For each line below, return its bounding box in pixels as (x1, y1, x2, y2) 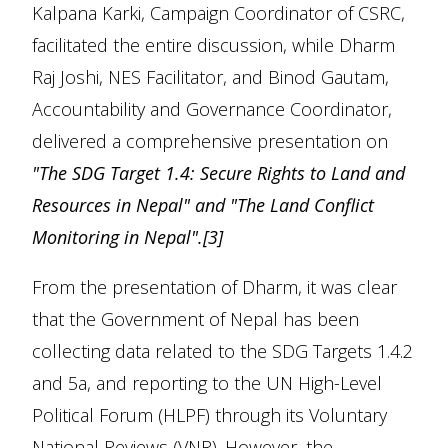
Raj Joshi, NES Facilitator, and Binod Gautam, (32, 65, 389, 89)
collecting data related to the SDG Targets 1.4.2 (32, 339, 413, 363)
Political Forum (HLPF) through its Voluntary (32, 403, 387, 427)
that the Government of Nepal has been (32, 307, 359, 331)
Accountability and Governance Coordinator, (32, 97, 392, 121)
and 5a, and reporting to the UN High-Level (32, 371, 382, 395)
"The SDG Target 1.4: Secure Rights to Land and (32, 161, 405, 185)
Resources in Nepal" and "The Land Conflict (32, 193, 374, 217)
